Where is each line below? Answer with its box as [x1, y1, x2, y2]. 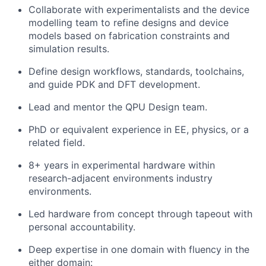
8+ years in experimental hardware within [28, 159, 215, 172]
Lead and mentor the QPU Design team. [28, 101, 207, 113]
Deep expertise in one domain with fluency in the [28, 243, 249, 256]
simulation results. [28, 43, 109, 55]
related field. [28, 137, 85, 149]
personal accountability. [28, 221, 135, 233]
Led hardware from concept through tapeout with [28, 208, 252, 220]
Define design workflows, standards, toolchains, [28, 65, 244, 78]
